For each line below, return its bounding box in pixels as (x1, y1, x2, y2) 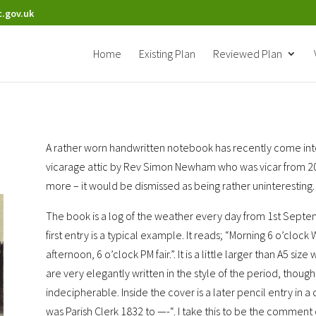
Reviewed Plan (212, 47, 282, 61)
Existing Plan (138, 47, 195, 61)
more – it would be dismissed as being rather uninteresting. (45, 178, 315, 193)
